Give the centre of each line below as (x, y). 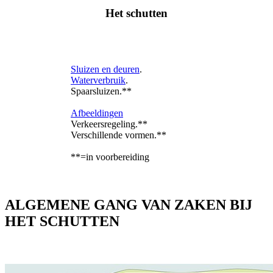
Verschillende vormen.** (119, 135)
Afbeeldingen (97, 113)
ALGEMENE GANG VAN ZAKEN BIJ (129, 205)
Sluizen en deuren (105, 69)
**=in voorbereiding (110, 157)
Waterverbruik (98, 80)
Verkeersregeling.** (109, 124)
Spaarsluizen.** (101, 91)
